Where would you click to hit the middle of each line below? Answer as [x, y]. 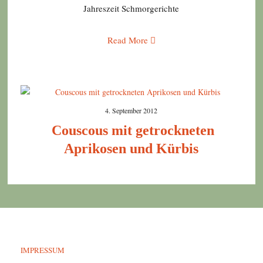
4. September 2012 [131, 110]
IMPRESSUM [42, 250]
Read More [129, 40]
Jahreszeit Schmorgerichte [131, 8]
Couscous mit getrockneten [131, 130]
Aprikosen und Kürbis [131, 148]
